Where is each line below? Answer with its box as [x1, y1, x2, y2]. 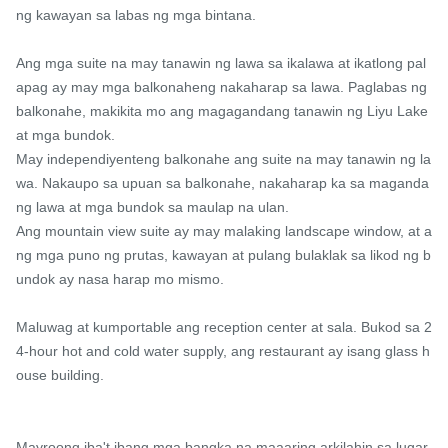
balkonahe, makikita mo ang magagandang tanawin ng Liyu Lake [16, 103, 428, 120]
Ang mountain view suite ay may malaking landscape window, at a [16, 223, 432, 240]
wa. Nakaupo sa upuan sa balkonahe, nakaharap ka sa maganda [16, 175, 429, 192]
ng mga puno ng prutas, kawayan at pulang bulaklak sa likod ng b [16, 247, 431, 264]
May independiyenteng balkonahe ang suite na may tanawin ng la [16, 151, 431, 168]
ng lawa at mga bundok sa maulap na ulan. [16, 199, 289, 216]
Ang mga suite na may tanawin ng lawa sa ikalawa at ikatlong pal [16, 55, 426, 72]
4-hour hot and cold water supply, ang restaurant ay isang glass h [16, 343, 430, 360]
